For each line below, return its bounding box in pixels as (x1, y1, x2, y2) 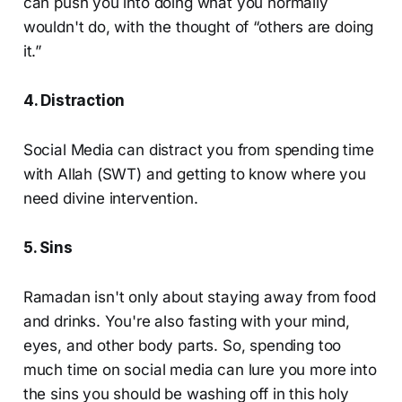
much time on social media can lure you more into (22, 361, 377, 380)
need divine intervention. (22, 189, 198, 208)
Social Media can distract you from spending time (22, 141, 374, 160)
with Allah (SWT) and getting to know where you (22, 165, 366, 184)
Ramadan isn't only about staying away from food (22, 288, 376, 307)
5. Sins (22, 239, 73, 258)
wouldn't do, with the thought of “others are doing (22, 18, 374, 37)
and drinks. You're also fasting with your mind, (22, 312, 350, 331)
